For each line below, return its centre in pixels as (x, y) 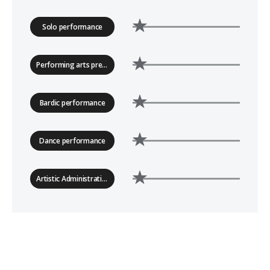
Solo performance (72, 27)
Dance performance (72, 141)
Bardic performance (72, 103)
